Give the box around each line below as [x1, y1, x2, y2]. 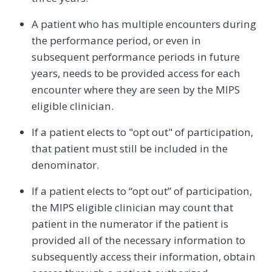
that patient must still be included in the [32, 141, 228, 156]
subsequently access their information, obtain [32, 250, 256, 264]
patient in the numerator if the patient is [32, 217, 228, 231]
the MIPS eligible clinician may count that [32, 200, 233, 215]
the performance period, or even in [32, 33, 201, 48]
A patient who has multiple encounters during [32, 17, 256, 32]
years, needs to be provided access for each [32, 66, 240, 81]
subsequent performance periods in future [32, 50, 240, 64]
